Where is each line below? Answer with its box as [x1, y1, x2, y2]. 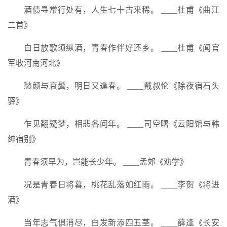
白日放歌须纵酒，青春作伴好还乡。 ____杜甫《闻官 [24, 44, 219, 52]
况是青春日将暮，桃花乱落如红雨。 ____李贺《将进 [24, 180, 219, 189]
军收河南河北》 [8, 59, 64, 67]
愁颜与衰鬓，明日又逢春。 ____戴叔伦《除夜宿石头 [24, 82, 219, 90]
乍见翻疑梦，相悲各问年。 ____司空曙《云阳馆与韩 [24, 120, 219, 128]
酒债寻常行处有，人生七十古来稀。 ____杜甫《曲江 [24, 6, 219, 14]
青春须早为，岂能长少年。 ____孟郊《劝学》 [24, 158, 188, 166]
